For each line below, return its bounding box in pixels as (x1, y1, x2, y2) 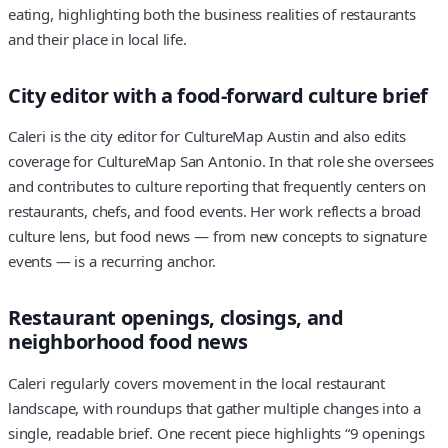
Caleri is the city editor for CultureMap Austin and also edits (8, 126, 407, 147)
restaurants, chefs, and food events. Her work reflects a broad (8, 201, 422, 222)
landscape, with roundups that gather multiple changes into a (8, 397, 421, 418)
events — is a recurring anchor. (8, 251, 216, 272)
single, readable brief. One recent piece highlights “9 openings (8, 422, 425, 443)
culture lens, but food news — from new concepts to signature (8, 226, 427, 247)
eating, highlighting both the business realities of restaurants (8, 3, 416, 24)
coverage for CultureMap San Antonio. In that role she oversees (8, 151, 435, 172)
